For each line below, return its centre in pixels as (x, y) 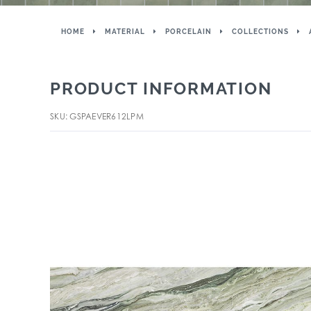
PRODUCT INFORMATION (161, 89)
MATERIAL (125, 32)
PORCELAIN (188, 32)
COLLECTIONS (260, 32)
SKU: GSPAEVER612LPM (97, 116)
